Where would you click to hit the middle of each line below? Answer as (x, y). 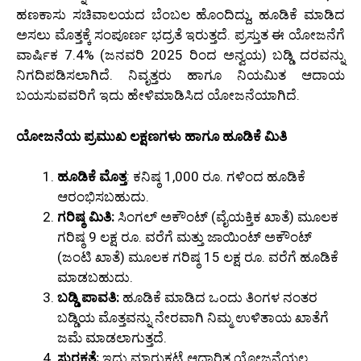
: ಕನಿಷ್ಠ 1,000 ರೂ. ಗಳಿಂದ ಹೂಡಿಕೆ (216, 177)
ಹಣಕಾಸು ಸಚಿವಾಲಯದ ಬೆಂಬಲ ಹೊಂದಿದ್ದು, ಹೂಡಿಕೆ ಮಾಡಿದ (180, 15)
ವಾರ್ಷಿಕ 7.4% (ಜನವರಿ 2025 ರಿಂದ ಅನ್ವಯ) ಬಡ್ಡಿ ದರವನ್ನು (180, 55)
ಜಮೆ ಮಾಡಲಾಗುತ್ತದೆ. (112, 338)
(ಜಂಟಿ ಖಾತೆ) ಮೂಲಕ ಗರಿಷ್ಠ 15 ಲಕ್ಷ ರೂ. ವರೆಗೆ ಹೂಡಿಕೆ (198, 257)
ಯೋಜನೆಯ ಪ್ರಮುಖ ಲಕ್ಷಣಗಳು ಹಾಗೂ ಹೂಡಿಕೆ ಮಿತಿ (153, 136)
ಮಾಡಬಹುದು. (95, 278)
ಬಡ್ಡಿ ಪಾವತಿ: (88, 298)
